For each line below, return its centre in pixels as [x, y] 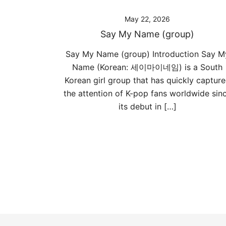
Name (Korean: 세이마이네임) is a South [147, 67]
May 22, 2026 [147, 19]
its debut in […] [147, 106]
